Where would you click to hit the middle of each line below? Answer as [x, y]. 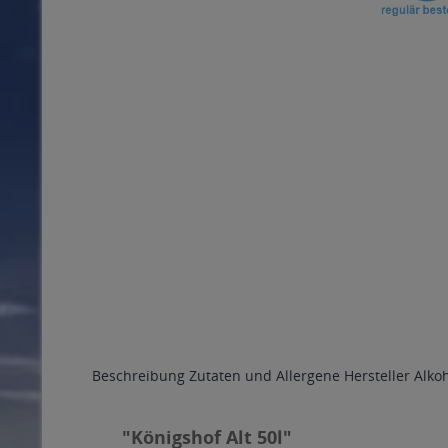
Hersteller [377, 375]
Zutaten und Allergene [264, 375]
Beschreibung [138, 375]
